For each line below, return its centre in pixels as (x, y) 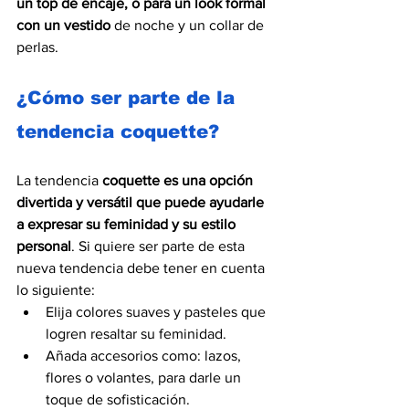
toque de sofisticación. (120, 399)
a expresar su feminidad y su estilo (128, 224)
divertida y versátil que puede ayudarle (142, 202)
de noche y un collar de (189, 25)
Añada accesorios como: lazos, (145, 355)
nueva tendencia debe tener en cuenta (142, 267)
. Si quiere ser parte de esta (160, 246)
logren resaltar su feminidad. (138, 333)
